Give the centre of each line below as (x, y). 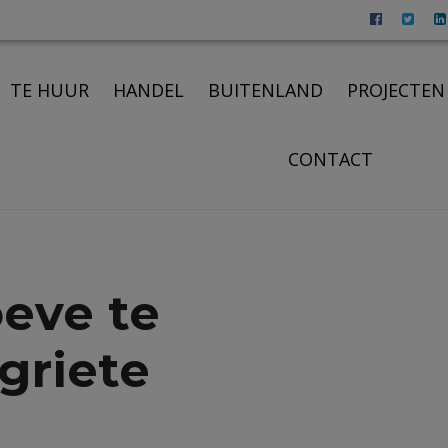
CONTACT (331, 158)
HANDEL (149, 89)
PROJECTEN (396, 89)
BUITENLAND (266, 89)
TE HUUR (50, 89)
